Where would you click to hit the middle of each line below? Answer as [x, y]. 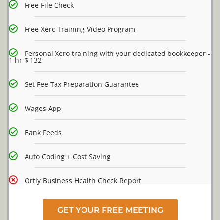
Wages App [43, 109]
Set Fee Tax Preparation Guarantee [82, 84]
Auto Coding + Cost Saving [68, 157]
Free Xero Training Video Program [80, 29]
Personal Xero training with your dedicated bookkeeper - [117, 54]
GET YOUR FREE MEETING [110, 210]
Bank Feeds [43, 133]
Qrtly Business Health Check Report [83, 181]
